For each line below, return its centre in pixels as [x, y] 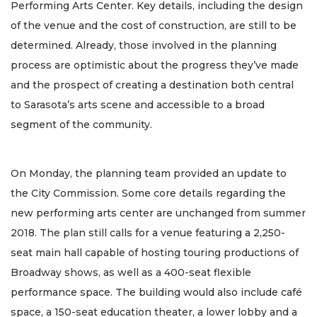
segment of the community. [81, 125]
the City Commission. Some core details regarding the [148, 193]
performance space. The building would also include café [156, 292]
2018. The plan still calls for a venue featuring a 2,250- [148, 232]
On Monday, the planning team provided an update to [149, 173]
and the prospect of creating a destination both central [152, 85]
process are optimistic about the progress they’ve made [155, 65]
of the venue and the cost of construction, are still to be [154, 26]
